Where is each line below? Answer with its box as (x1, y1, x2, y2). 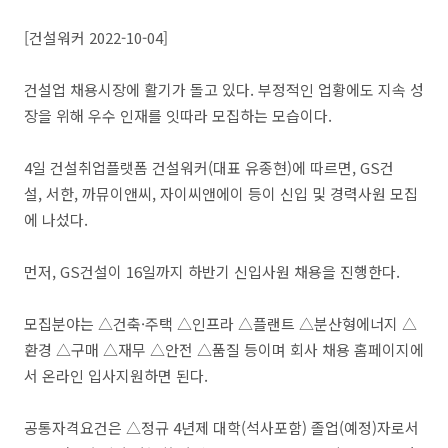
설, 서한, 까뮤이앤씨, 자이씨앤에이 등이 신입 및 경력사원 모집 (24, 183, 418, 204)
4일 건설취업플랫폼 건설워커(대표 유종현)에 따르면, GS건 (24, 157, 394, 178)
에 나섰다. (24, 209, 92, 230)
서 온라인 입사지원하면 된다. (24, 365, 208, 386)
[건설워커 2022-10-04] (24, 27, 168, 48)
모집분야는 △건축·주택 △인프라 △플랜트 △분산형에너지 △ (24, 313, 417, 334)
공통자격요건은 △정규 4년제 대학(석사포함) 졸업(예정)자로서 (24, 417, 419, 438)
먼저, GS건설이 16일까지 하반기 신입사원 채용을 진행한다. (24, 261, 400, 282)
